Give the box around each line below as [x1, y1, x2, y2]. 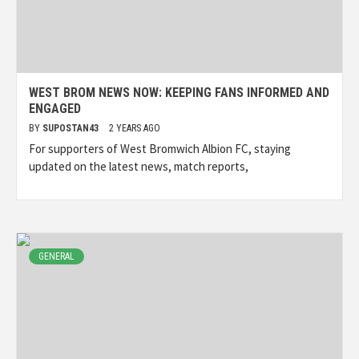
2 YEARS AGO [109, 123, 160, 135]
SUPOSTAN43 [42, 123, 101, 135]
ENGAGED [29, 101, 81, 117]
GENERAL [38, 251, 75, 263]
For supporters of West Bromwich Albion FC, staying [29, 141, 291, 157]
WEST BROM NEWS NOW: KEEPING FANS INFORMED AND [29, 85, 329, 101]
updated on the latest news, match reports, [29, 159, 248, 175]
